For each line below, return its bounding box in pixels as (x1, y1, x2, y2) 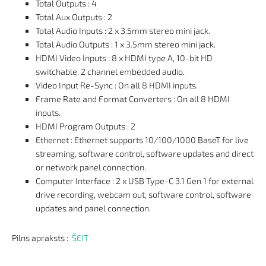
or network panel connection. (36, 161, 146, 172)
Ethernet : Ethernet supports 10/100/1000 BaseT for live (36, 134, 249, 145)
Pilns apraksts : (12, 232, 72, 243)
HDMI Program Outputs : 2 (36, 121, 135, 131)
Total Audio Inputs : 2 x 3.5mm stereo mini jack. (36, 25, 210, 36)
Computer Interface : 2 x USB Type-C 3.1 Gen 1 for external (36, 175, 254, 186)
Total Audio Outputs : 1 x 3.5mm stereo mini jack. (36, 39, 216, 49)
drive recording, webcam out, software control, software (36, 189, 251, 199)
